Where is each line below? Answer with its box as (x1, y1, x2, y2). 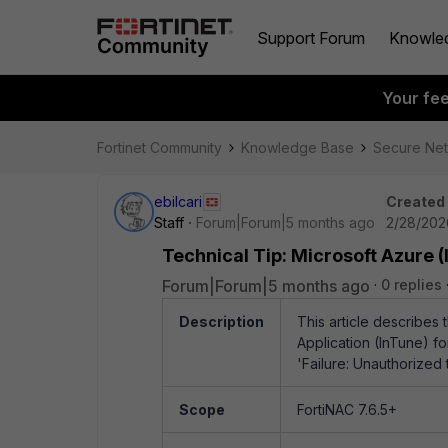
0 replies (381, 276, 442, 293)
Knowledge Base (241, 139, 354, 156)
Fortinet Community (97, 139, 222, 156)
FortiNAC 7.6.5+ (297, 401, 397, 418)
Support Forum (257, 27, 365, 48)
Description (179, 313, 264, 330)
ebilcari (154, 193, 202, 210)
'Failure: (297, 355, 353, 372)
